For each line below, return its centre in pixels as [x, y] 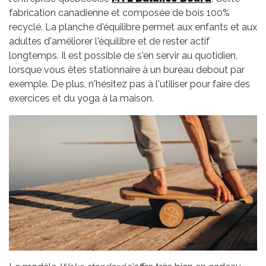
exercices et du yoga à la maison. [81, 99]
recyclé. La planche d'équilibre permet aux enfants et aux [133, 27]
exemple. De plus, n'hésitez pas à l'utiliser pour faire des [129, 84]
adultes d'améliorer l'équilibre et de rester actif [109, 42]
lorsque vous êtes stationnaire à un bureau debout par [127, 70]
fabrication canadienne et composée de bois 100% [119, 13]
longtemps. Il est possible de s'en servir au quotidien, [123, 56]
